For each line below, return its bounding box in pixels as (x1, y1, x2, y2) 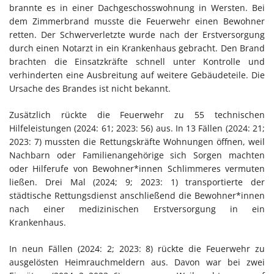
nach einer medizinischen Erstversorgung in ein (9, 202, 265, 215)
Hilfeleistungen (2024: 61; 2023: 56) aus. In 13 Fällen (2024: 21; (9, 122, 265, 134)
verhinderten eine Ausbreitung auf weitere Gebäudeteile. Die (9, 68, 265, 81)
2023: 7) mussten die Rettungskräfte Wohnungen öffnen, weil (9, 135, 265, 147)
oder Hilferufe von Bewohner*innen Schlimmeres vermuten (9, 162, 265, 174)
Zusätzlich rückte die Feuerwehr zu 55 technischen (9, 108, 265, 120)
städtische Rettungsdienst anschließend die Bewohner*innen (9, 189, 265, 201)
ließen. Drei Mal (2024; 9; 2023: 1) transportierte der (9, 176, 265, 188)
